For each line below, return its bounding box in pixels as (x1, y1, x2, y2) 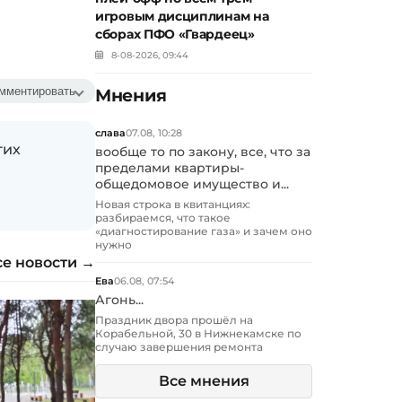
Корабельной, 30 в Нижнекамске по (95, 327, 301, 341)
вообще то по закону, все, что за (95, 144, 310, 160)
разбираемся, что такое (95, 211, 231, 225)
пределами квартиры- (95, 161, 244, 176)
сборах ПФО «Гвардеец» (95, 26, 255, 43)
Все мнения (158, 372, 249, 390)
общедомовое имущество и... (95, 177, 289, 192)
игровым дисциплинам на (95, 8, 269, 25)
